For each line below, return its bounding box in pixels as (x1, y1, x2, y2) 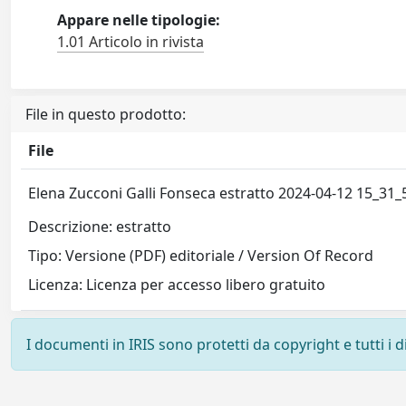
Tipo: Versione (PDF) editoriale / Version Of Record (28, 246, 374, 266)
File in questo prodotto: (25, 104, 186, 124)
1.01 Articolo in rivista (57, 32, 205, 52)
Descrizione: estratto (28, 217, 172, 237)
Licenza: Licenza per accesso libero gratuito (28, 275, 326, 295)
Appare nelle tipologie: (57, 10, 221, 30)
